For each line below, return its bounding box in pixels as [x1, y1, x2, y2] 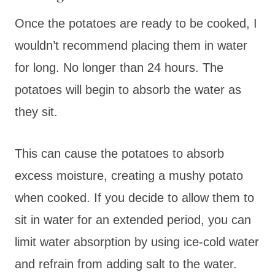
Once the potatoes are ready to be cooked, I [15, 16, 257, 30]
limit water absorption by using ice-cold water [15, 234, 259, 249]
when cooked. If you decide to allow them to [15, 190, 254, 204]
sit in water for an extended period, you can [15, 212, 251, 227]
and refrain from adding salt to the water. [15, 257, 237, 271]
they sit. [15, 104, 58, 118]
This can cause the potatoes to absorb [15, 146, 224, 160]
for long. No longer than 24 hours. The [15, 60, 223, 74]
